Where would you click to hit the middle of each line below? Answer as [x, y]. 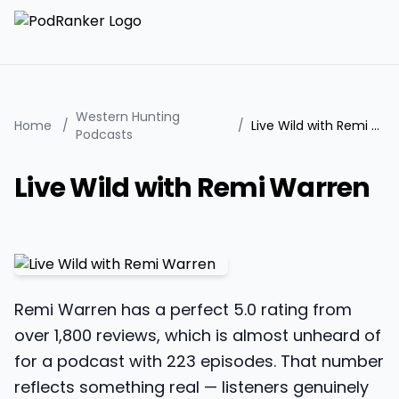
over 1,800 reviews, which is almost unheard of [198, 335]
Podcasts [104, 134]
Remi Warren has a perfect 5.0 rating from [183, 309]
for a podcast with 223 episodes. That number [199, 361]
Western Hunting [128, 117]
